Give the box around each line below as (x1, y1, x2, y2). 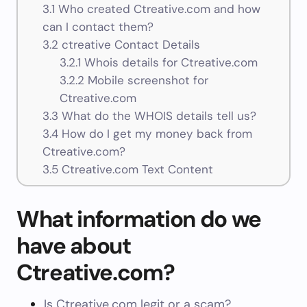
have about (16, 231, 131, 260)
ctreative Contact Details (58, 37, 200, 53)
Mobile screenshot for (84, 73, 209, 88)
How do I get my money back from (58, 126, 252, 142)
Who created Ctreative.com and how (54, 1, 260, 17)
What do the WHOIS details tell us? (58, 108, 256, 124)
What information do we (16, 204, 261, 234)
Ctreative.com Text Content (58, 162, 213, 177)
